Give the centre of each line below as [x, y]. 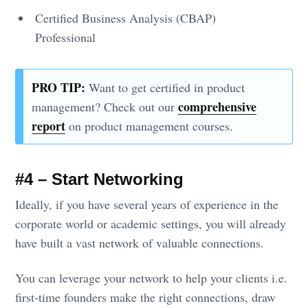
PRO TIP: [59, 87]
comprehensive [218, 106]
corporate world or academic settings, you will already [151, 224]
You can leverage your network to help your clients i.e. [152, 278]
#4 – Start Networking [100, 179]
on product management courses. [150, 125]
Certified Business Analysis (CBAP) [126, 18]
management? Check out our [105, 106]
